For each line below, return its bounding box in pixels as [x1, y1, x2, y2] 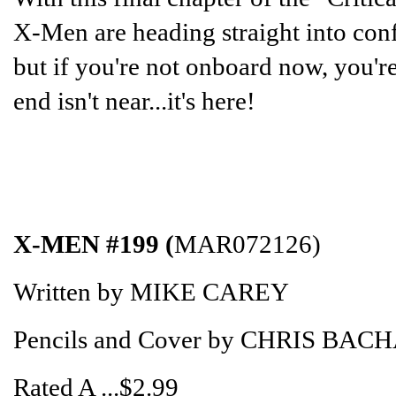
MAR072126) [174, 230, 321, 258]
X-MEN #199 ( [13, 230, 174, 258]
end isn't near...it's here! [13, 87, 255, 115]
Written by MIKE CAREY [13, 278, 289, 306]
